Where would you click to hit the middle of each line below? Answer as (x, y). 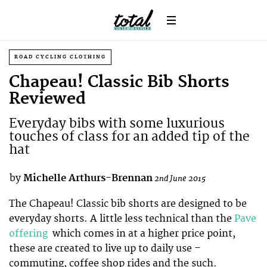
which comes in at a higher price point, (143, 233)
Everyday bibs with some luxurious (117, 124)
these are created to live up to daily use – (105, 248)
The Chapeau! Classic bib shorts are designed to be (128, 204)
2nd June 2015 (180, 178)
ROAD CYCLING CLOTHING (60, 57)
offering (30, 233)
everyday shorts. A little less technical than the (122, 218)
